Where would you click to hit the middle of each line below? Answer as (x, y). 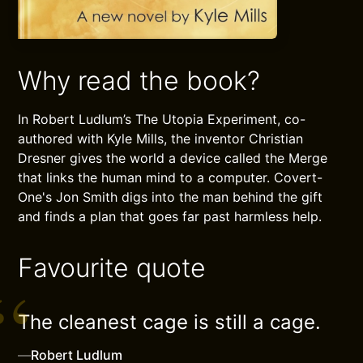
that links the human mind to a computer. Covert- (171, 177)
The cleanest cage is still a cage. (170, 322)
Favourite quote (112, 267)
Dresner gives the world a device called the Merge (173, 158)
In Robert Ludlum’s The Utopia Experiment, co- (162, 119)
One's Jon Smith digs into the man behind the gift (171, 196)
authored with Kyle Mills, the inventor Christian (161, 138)
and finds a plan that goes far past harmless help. (170, 216)
